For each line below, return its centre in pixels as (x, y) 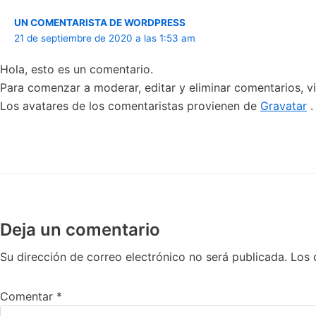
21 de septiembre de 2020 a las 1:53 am (105, 38)
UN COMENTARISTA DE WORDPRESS (100, 23)
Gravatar (284, 106)
